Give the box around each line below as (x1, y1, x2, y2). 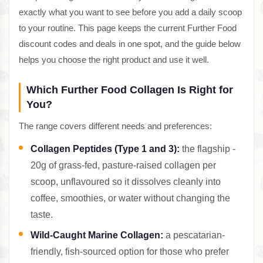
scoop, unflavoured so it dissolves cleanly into (31, 177, 221, 187)
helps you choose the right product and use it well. (19, 55, 209, 65)
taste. (31, 210, 53, 220)
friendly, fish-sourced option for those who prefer (31, 247, 229, 257)
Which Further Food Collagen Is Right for (26, 84, 233, 96)
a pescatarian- (163, 230, 225, 241)
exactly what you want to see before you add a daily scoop (19, 7, 242, 18)
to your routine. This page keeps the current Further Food (19, 23, 237, 33)
